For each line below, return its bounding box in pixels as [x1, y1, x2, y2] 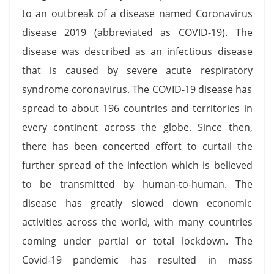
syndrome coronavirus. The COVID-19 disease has [21, 82, 253, 96]
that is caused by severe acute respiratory [21, 63, 253, 77]
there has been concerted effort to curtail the [21, 139, 253, 153]
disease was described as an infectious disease [21, 44, 253, 58]
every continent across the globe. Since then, [21, 120, 253, 134]
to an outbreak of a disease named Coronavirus [21, 6, 253, 20]
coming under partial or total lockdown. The [21, 234, 253, 248]
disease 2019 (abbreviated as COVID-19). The [21, 25, 253, 39]
